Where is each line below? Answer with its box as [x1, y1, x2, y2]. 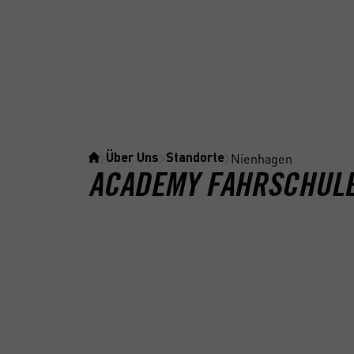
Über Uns [106, 152, 160, 165]
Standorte [165, 152, 224, 165]
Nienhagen [231, 150, 293, 168]
